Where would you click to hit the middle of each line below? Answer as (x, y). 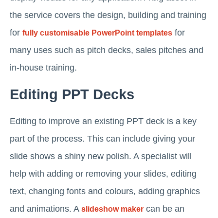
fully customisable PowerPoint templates (97, 33)
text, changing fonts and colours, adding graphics (105, 191)
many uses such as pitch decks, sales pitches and (107, 50)
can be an (164, 209)
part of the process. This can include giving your (102, 139)
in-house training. (43, 68)
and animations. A (45, 209)
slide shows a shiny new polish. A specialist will (101, 156)
